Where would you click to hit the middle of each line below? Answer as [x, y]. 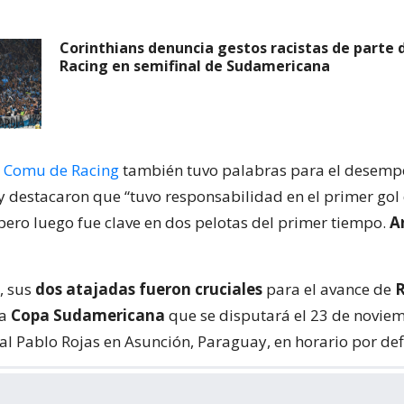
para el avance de [329, 289]
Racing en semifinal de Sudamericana [195, 66]
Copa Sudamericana [88, 315]
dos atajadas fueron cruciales [149, 289]
